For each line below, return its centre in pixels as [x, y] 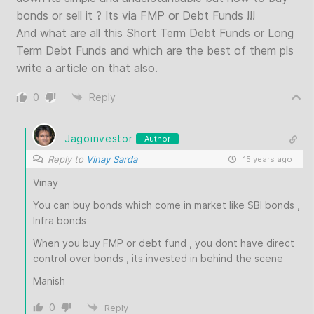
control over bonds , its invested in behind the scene [158, 258]
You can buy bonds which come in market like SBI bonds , [166, 205]
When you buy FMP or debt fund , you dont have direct [164, 243]
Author [158, 138]
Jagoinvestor [99, 139]
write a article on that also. [87, 68]
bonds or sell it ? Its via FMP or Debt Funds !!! [136, 15]
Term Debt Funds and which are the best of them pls [155, 50]
